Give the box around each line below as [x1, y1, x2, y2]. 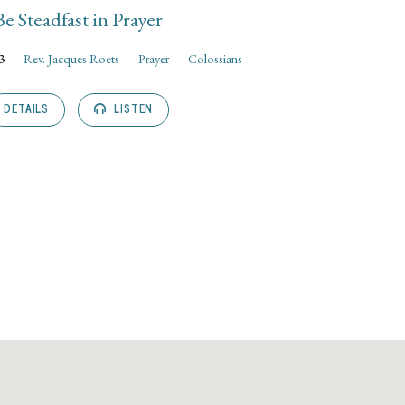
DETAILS [4, 99, 50, 118]
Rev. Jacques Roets [23, 50, 119, 68]
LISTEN [110, 99, 154, 118]
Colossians [187, 50, 242, 68]
